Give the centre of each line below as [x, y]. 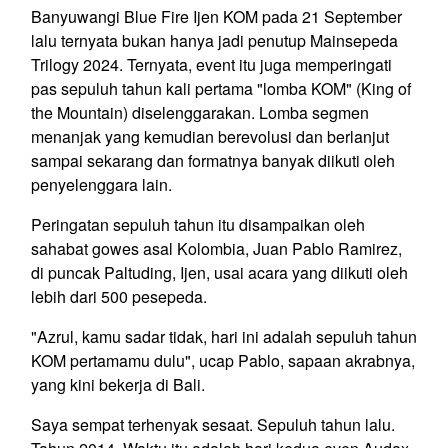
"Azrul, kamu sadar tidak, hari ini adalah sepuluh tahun [224, 337]
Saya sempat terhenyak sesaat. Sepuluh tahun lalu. [213, 425]
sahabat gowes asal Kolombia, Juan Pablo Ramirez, [216, 249]
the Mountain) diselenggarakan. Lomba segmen [200, 113]
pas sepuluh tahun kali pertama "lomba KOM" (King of [221, 89]
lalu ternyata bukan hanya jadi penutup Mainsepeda [214, 41]
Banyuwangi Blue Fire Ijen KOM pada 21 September [216, 17]
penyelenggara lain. [101, 185]
